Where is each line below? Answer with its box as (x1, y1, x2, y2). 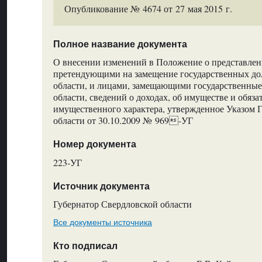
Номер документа (53, 139, 136, 150)
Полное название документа (53, 39, 187, 49)
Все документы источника (53, 217, 152, 227)
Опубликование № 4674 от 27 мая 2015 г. (64, 2, 233, 15)
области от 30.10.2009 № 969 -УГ (53, 113, 193, 126)
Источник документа (53, 181, 150, 191)
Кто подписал (53, 240, 118, 251)
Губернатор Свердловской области (53, 198, 192, 211)
